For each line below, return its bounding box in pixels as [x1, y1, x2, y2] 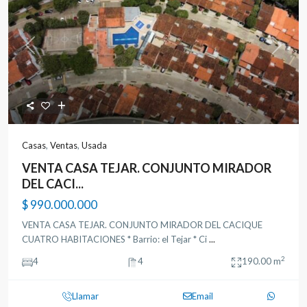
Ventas [50, 140, 77, 151]
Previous [29, 46, 64, 58]
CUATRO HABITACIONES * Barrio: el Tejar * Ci [22, 234, 209, 245]
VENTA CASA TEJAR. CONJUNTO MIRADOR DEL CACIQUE [22, 219, 262, 231]
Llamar [72, 291, 99, 302]
